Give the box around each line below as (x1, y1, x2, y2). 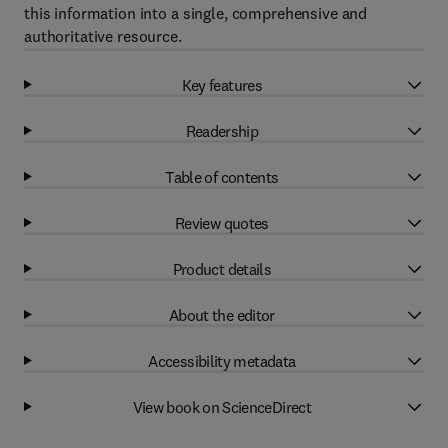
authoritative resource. (24, 26, 182, 46)
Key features (181, 74, 263, 95)
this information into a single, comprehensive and (24, 3, 368, 23)
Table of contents (165, 166, 279, 187)
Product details (172, 258, 272, 279)
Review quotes (175, 212, 269, 233)
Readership (185, 120, 259, 141)
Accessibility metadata (148, 350, 296, 371)
